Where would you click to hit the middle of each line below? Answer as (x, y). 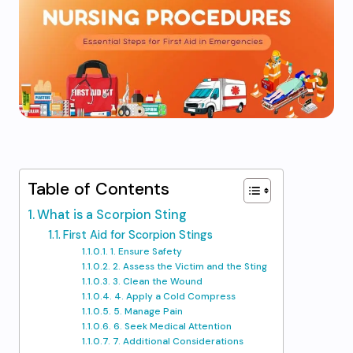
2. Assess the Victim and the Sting (190, 266)
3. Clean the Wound (157, 281)
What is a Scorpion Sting (112, 215)
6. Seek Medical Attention (172, 326)
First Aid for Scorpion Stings (137, 235)
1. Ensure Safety (146, 251)
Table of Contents (98, 189)
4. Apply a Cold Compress (175, 296)
